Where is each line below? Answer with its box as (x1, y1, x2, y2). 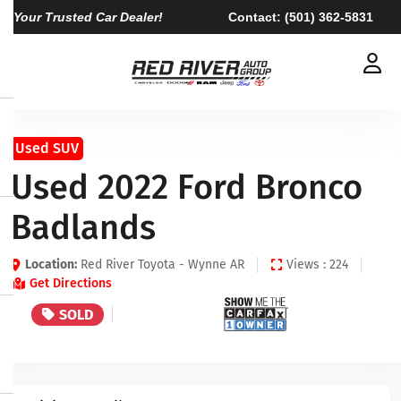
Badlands (11, 207, 156, 248)
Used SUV (15, 140, 79, 157)
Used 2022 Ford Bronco (11, 166, 363, 208)
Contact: (228, 9, 285, 24)
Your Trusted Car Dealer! (13, 9, 163, 24)
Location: (25, 257, 77, 272)
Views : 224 (286, 257, 348, 272)
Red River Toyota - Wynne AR (77, 257, 244, 272)
